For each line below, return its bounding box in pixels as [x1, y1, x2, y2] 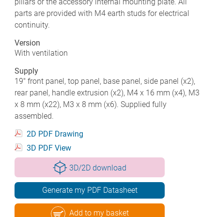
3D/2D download [69, 163, 127, 172]
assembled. [15, 111, 54, 121]
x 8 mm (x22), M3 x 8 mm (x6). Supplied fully [15, 99, 167, 109]
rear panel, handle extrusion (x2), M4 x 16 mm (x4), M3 [15, 88, 200, 97]
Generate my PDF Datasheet [42, 185, 138, 195]
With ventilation [15, 48, 68, 58]
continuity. [15, 20, 50, 30]
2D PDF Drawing [27, 129, 83, 139]
